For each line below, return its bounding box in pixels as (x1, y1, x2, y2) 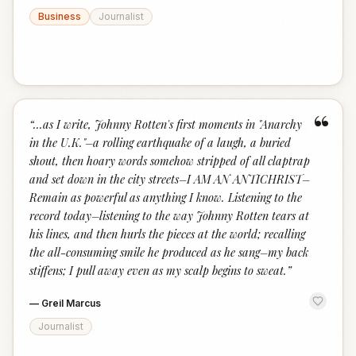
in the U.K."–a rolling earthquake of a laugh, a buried (29, 134, 291, 150)
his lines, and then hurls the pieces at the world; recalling (29, 226, 305, 242)
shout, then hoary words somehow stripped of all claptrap (29, 153, 310, 168)
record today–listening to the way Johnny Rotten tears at (29, 207, 309, 223)
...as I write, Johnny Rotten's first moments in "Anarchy (33, 116, 302, 132)
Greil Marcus (41, 297, 101, 309)
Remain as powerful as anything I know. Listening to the (29, 189, 302, 205)
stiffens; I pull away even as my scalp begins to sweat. (29, 262, 287, 278)
